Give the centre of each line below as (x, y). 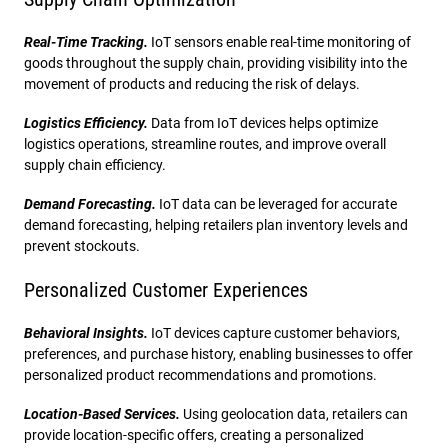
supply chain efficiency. (95, 164)
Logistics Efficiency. (87, 122)
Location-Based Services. (103, 413)
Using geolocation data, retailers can (295, 413)
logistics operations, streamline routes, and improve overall (205, 143)
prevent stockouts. (82, 245)
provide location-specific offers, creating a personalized (194, 434)
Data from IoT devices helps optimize (264, 122)
